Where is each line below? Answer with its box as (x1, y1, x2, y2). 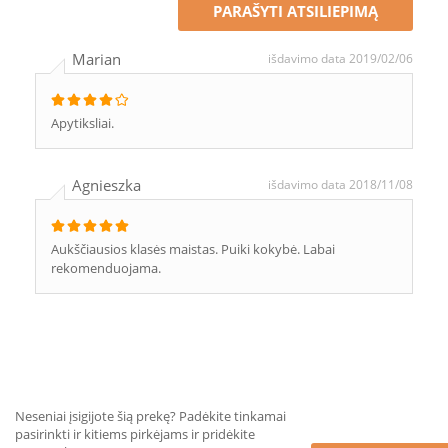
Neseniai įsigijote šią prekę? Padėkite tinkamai (15, 407, 286, 425)
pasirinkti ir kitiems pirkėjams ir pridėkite (15, 425, 255, 443)
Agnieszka (72, 175, 141, 195)
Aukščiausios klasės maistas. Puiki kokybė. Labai (51, 240, 335, 258)
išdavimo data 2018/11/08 (268, 176, 413, 193)
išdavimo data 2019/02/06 (268, 50, 413, 67)
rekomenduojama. (51, 259, 161, 277)
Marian (72, 49, 121, 69)
